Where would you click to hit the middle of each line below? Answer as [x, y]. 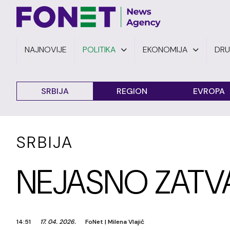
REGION [132, 91]
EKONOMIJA [165, 50]
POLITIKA [99, 50]
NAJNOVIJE [46, 50]
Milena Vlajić [126, 222]
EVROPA [209, 91]
